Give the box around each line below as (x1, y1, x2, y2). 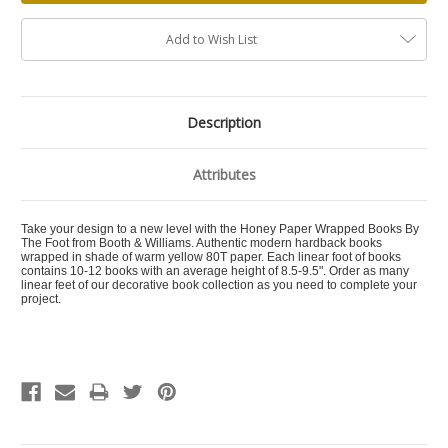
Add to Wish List (165, 31, 257, 49)
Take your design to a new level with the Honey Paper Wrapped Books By (21, 222, 419, 237)
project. (21, 292, 64, 307)
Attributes (192, 165, 256, 185)
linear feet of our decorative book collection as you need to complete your (21, 278, 417, 293)
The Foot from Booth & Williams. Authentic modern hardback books (21, 236, 382, 251)
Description (187, 113, 261, 133)
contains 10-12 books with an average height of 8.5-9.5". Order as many (21, 264, 409, 279)
